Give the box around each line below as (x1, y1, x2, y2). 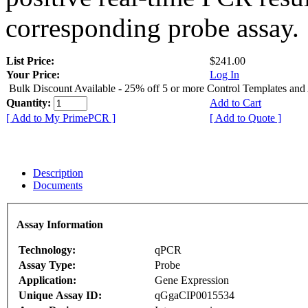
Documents (33, 179, 82, 191)
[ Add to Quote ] (210, 111, 281, 124)
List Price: (6, 54, 57, 67)
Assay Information (16, 219, 103, 231)
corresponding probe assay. (5, 12, 299, 43)
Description (33, 166, 83, 179)
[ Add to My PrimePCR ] (6, 111, 115, 124)
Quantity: (6, 96, 54, 109)
